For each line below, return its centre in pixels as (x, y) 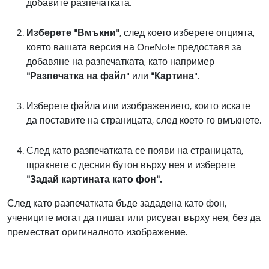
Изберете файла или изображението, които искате (138, 105)
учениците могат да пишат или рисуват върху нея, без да (134, 217)
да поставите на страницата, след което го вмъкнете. (144, 120)
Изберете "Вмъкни (71, 32)
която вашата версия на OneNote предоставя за (134, 47)
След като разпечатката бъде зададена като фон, (117, 203)
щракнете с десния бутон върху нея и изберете (131, 164)
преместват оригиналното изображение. (97, 231)
